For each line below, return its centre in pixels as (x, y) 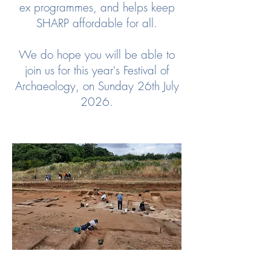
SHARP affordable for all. (97, 23)
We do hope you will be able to (97, 54)
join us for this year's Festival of (97, 70)
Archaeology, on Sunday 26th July (97, 86)
